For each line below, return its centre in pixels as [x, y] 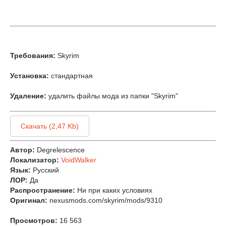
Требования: [33, 55]
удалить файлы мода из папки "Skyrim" [113, 96]
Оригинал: [29, 200]
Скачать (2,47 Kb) [50, 126]
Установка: [30, 76]
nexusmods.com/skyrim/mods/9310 [106, 200]
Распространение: [43, 190]
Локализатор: [35, 160]
